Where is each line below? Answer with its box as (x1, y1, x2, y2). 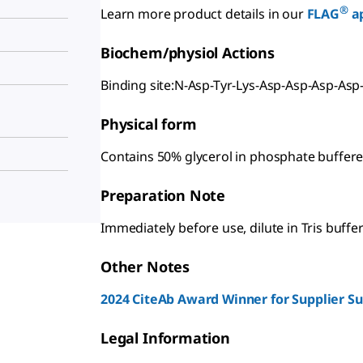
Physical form (100, 113, 197, 134)
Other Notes (100, 256, 190, 276)
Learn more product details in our (100, 4, 307, 23)
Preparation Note (100, 185, 226, 205)
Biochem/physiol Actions (100, 42, 275, 62)
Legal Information (100, 327, 230, 348)
